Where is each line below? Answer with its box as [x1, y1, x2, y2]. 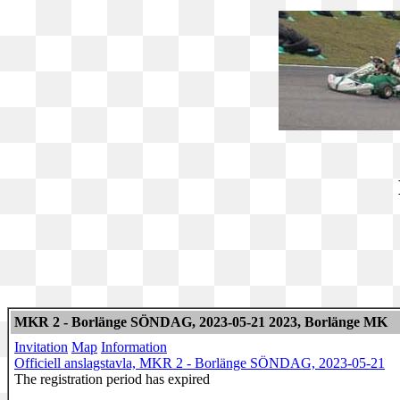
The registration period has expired [14, 371, 210, 387]
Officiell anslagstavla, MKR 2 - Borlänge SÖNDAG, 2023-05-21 [14, 355, 385, 371]
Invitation [14, 339, 68, 354]
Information [101, 339, 167, 354]
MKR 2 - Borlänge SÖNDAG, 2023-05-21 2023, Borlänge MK [14, 314, 387, 329]
